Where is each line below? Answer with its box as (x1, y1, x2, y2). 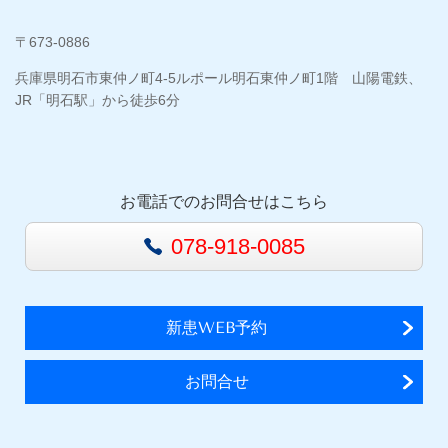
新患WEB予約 (166, 318, 267, 338)
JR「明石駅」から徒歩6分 (15, 92, 180, 109)
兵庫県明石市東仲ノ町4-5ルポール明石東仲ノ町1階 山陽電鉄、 (15, 70, 422, 87)
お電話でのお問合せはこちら (120, 193, 328, 211)
